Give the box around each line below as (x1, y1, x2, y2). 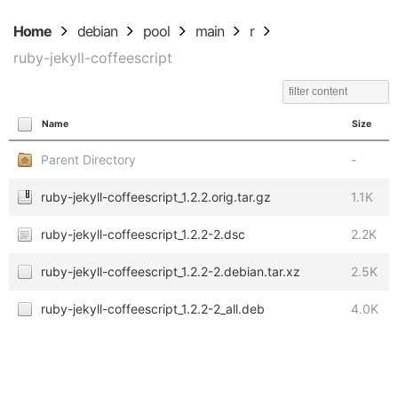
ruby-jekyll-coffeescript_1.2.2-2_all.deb (41, 301, 265, 316)
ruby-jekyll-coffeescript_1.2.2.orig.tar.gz (41, 189, 271, 204)
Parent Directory (41, 152, 136, 167)
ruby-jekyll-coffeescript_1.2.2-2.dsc (41, 227, 245, 242)
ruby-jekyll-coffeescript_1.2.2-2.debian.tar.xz (41, 264, 300, 279)
